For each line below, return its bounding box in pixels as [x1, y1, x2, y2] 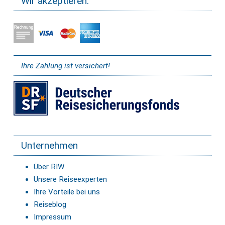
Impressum [34, 212, 71, 221]
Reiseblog [34, 199, 66, 209]
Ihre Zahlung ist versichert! [21, 61, 110, 70]
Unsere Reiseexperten [34, 174, 107, 184]
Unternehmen [21, 139, 78, 151]
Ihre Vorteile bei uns [34, 187, 100, 196]
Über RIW [34, 162, 64, 171]
